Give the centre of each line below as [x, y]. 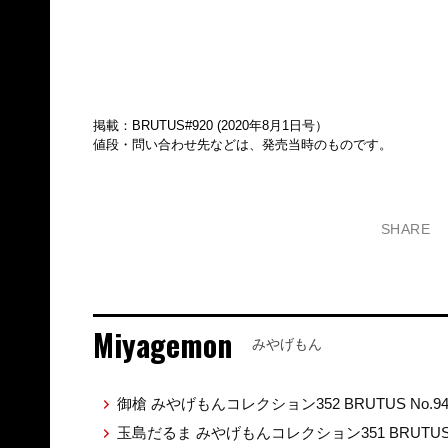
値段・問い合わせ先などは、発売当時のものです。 [242, 145]
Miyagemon [162, 345]
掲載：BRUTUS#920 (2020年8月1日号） [210, 126]
